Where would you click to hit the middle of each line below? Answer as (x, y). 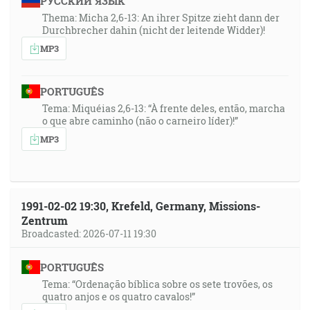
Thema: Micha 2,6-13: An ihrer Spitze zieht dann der (161, 18)
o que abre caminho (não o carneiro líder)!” (140, 121)
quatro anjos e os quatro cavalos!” (119, 297)
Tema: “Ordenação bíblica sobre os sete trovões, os (157, 284)
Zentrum (45, 220)
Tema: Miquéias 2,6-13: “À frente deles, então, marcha (164, 108)
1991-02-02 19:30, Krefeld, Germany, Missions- (141, 206)
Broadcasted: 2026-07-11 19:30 (89, 234)
